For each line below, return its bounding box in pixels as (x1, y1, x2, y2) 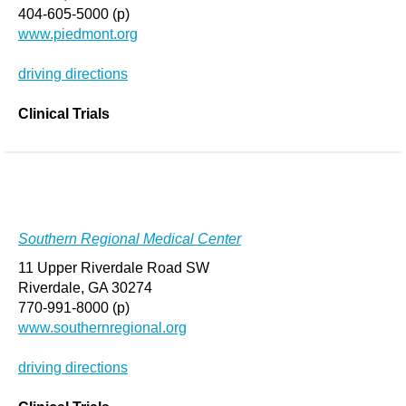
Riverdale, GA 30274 (18, 280, 152, 295)
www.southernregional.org (18, 320, 187, 335)
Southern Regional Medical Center (18, 231, 241, 246)
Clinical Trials (18, 106, 110, 121)
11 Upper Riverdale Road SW (18, 260, 209, 275)
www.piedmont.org (18, 26, 138, 42)
